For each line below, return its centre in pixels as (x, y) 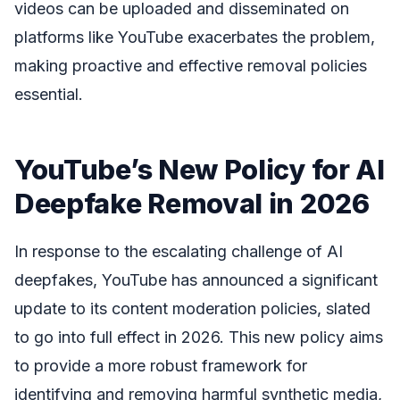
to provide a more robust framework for (161, 365)
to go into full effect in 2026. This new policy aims (199, 337)
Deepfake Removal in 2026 (192, 204)
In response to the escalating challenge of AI (179, 251)
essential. (49, 95)
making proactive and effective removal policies (191, 66)
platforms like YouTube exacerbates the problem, (195, 37)
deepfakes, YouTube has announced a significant (196, 279)
